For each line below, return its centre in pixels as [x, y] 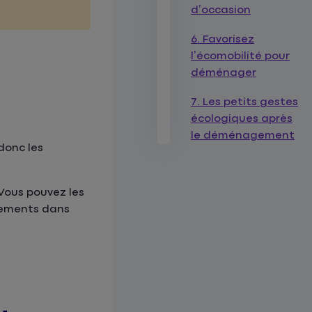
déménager [224, 73]
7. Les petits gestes [245, 102]
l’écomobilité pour [241, 56]
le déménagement [243, 135]
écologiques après [242, 119]
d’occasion [221, 10]
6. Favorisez [223, 39]
